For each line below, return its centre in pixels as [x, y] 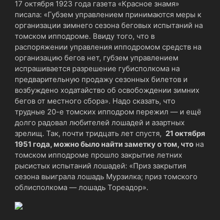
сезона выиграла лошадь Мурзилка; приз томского [106, 176]
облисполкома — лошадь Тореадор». [82, 187]
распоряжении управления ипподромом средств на [108, 47]
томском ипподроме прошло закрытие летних [98, 155]
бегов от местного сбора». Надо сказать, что [95, 101]
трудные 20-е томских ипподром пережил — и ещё [108, 111]
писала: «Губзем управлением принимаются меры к [108, 14]
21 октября [185, 133]
